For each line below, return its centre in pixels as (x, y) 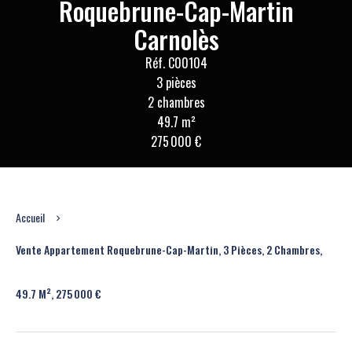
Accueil (30, 217)
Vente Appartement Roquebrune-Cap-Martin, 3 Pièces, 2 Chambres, (169, 249)
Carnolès (176, 39)
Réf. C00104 (176, 63)
